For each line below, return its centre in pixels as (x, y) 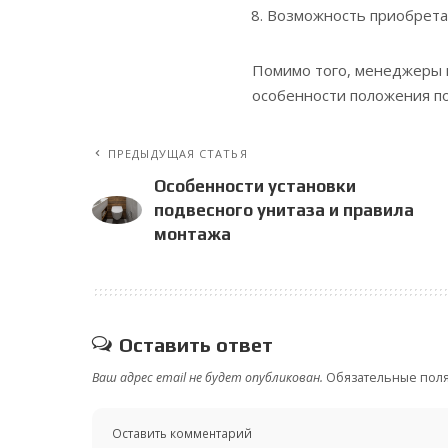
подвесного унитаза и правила (284, 210)
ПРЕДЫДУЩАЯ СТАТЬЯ (178, 154)
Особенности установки (255, 186)
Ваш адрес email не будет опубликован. (207, 378)
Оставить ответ (196, 345)
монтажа (192, 234)
